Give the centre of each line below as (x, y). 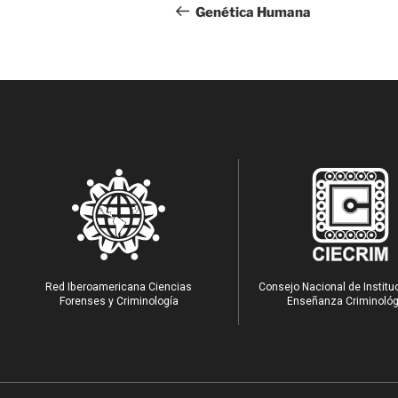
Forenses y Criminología (119, 301)
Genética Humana (253, 12)
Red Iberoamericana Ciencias (119, 287)
